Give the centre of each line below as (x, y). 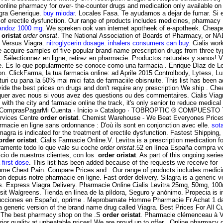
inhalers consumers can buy (148, 43)
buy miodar (59, 13)
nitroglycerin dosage (75, 43)
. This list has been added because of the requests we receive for (123, 162)
